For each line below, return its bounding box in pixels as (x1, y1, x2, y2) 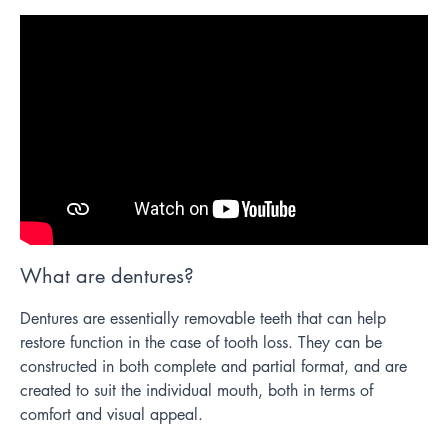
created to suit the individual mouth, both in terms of (20, 379, 373, 401)
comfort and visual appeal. (20, 403, 203, 425)
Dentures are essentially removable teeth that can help (20, 307, 386, 329)
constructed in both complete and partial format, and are (20, 355, 407, 377)
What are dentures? (20, 262, 194, 289)
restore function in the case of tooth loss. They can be (20, 331, 382, 353)
